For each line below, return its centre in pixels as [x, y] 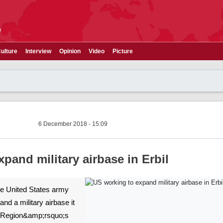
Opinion [70, 51]
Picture [123, 51]
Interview [38, 51]
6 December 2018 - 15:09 [73, 124]
